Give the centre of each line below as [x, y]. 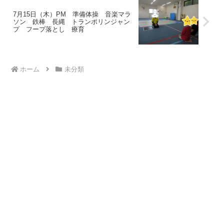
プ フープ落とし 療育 [49, 29]
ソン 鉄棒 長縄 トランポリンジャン [71, 21]
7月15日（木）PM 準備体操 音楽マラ [72, 14]
